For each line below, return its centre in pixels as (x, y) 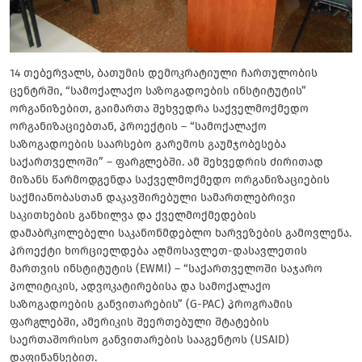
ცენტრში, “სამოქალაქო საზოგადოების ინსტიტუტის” (158, 90)
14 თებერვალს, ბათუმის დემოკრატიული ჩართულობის (164, 73)
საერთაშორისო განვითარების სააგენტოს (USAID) (149, 339)
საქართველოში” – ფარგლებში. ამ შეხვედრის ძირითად (166, 162)
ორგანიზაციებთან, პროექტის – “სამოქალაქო (138, 126)
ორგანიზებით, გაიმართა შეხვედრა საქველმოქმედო (159, 108)
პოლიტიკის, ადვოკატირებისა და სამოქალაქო (140, 286)
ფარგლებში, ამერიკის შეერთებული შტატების (139, 322)
